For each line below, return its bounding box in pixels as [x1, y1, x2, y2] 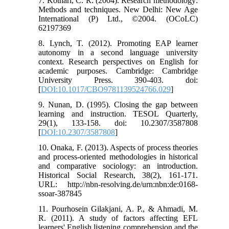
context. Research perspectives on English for [38, 57, 198, 66]
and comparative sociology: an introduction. [38, 161, 198, 170]
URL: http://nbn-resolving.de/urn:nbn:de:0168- [38, 179, 198, 189]
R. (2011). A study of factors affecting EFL [38, 213, 198, 222]
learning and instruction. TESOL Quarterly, [38, 109, 198, 118]
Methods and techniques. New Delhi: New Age [38, 5, 198, 14]
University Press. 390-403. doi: [38, 75, 198, 84]
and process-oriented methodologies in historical [38, 152, 198, 161]
